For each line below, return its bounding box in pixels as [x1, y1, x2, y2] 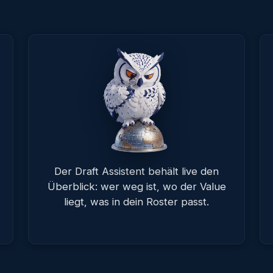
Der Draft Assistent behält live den [54, 165, 219, 177]
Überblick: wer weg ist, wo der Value [47, 180, 226, 193]
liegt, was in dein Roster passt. [64, 196, 209, 208]
